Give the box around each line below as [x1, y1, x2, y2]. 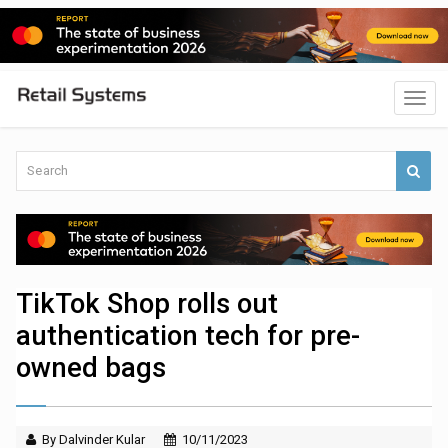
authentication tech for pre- [16, 320, 361, 353]
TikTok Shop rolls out [16, 288, 279, 321]
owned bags [16, 352, 167, 385]
